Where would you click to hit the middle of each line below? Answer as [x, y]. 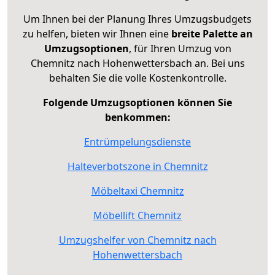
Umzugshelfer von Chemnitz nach [137, 240]
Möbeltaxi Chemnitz [137, 191]
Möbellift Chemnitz [137, 215]
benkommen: [137, 117]
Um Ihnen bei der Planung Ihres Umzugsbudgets [137, 19]
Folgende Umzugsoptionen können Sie [137, 102]
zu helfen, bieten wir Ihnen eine [97, 33]
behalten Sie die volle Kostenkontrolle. [137, 78]
